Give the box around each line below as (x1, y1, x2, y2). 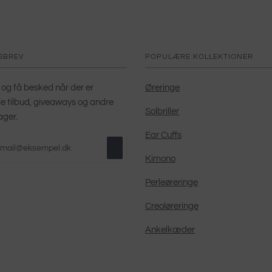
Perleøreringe (145, 177, 198, 188)
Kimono (145, 154, 175, 164)
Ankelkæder (145, 225, 195, 235)
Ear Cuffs (145, 130, 182, 140)
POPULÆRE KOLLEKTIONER (145, 53, 253, 61)
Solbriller (145, 106, 179, 117)
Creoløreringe (145, 201, 199, 211)
